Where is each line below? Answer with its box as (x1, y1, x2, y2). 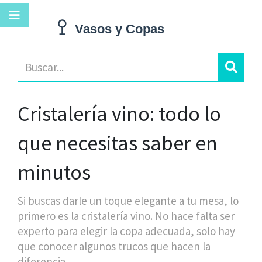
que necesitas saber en (18, 130, 218, 156)
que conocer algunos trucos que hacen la (18, 239, 211, 253)
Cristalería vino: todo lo (18, 101, 221, 127)
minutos (18, 159, 91, 185)
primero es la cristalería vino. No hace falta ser (18, 209, 235, 223)
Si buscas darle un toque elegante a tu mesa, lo (18, 194, 239, 208)
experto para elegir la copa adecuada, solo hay (18, 224, 235, 238)
